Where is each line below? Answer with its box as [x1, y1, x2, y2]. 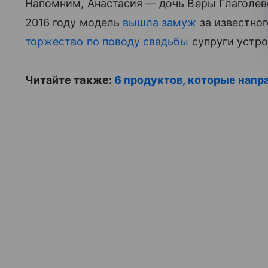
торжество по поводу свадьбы [25, 35, 189, 48]
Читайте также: [25, 74, 114, 86]
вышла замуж [122, 16, 197, 29]
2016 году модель [25, 16, 123, 29]
